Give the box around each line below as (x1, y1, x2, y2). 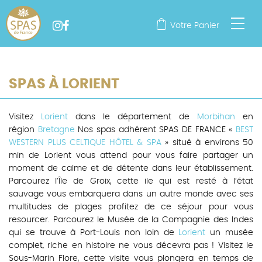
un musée (205, 229, 254, 237)
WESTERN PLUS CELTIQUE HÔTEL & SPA (9, 139, 165, 147)
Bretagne (37, 126, 75, 134)
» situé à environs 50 (165, 139, 253, 147)
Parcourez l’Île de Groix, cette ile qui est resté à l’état (9, 177, 253, 185)
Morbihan (197, 113, 235, 121)
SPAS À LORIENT (9, 77, 119, 91)
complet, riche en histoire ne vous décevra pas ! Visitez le (9, 242, 253, 250)
